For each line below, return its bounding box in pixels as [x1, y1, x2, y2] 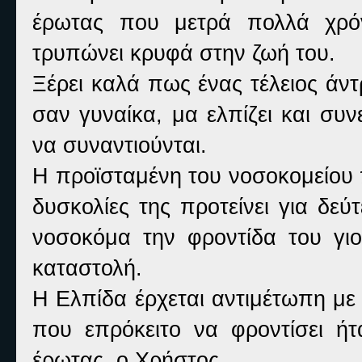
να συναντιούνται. [32, 133, 207, 158]
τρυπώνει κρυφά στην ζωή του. [32, 40, 335, 65]
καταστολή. [32, 255, 142, 280]
